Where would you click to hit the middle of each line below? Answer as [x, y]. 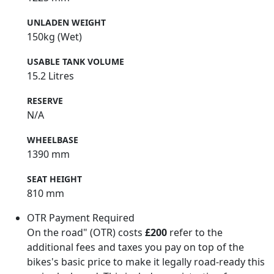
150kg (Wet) [54, 37]
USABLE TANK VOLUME [76, 62]
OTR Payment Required [81, 218]
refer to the [195, 233]
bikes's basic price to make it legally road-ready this [146, 262]
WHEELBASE [53, 140]
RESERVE [45, 101]
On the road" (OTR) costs [86, 233]
